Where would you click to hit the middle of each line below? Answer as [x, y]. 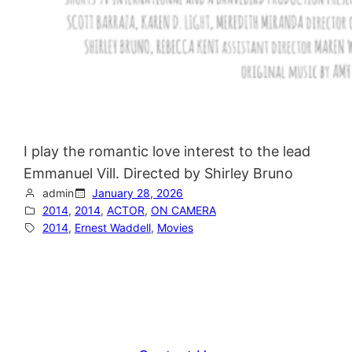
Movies [175, 228]
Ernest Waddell [112, 228]
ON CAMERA [183, 211]
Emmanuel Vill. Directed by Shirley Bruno [159, 174]
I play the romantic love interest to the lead [167, 152]
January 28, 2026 [138, 193]
